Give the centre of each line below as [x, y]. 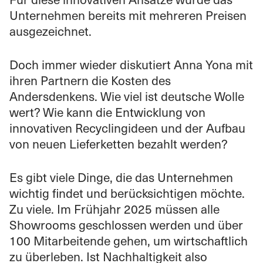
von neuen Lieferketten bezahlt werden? [119, 143]
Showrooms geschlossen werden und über [126, 224]
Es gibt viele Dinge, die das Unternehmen [121, 177]
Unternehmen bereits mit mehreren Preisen [128, 15]
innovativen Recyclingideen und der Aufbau [127, 127]
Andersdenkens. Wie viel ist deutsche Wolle [127, 96]
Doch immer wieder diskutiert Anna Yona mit [131, 64]
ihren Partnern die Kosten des [90, 80]
